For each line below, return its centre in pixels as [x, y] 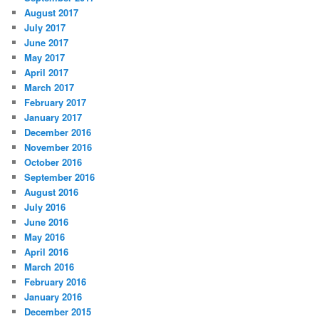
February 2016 [56, 281]
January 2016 [53, 296]
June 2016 [47, 221]
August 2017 [52, 12]
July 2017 [45, 27]
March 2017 [49, 87]
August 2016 [52, 192]
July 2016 [45, 206]
